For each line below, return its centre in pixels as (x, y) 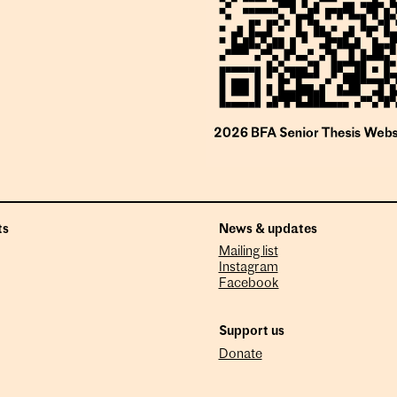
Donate (240, 354)
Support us (251, 332)
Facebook (249, 284)
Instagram (248, 269)
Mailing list (248, 253)
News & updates (268, 230)
